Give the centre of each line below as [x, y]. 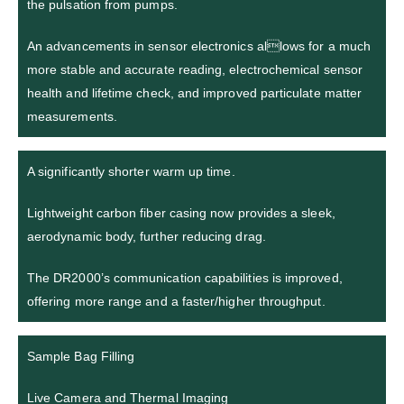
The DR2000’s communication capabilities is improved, [185, 277]
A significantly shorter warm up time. [131, 171]
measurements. [72, 116]
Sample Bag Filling [81, 356]
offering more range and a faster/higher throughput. [176, 301]
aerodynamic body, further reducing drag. [147, 236]
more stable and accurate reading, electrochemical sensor [195, 69]
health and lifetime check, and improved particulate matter [195, 92]
